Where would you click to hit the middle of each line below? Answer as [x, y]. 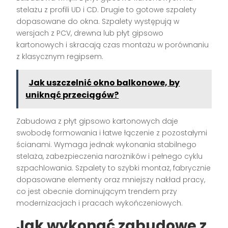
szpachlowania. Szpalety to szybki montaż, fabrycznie [114, 168]
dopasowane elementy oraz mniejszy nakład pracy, [111, 179]
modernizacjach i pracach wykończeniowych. [100, 203]
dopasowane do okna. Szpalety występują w [98, 21]
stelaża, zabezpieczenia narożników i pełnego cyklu [110, 156]
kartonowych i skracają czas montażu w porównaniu [113, 45]
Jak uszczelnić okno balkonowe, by [104, 82]
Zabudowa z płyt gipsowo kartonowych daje [97, 121]
